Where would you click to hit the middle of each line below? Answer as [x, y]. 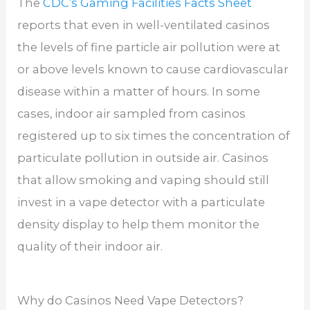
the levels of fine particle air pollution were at [149, 47]
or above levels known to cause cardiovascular [153, 69]
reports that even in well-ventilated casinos [144, 25]
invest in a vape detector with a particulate [142, 202]
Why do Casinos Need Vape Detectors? [131, 301]
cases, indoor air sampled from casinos [132, 113]
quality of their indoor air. [90, 246]
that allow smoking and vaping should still [144, 180]
